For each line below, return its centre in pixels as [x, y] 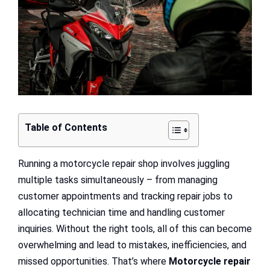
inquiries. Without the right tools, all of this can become [135, 228]
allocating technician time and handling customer [121, 212]
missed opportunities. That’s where [93, 261]
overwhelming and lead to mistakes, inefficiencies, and [132, 245]
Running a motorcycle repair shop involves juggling [124, 163]
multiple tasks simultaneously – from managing [118, 180]
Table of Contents [66, 127]
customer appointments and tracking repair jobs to [125, 196]
